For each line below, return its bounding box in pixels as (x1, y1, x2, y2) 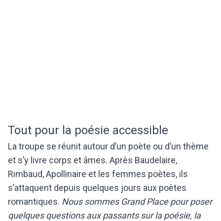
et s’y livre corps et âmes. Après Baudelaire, (8, 154, 177, 165)
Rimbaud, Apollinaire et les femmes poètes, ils (8, 168, 188, 179)
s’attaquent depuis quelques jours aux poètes (8, 182, 186, 193)
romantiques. (8, 196, 62, 207)
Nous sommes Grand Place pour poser (62, 196, 212, 207)
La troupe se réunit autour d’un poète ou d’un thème (8, 141, 209, 151)
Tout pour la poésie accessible (8, 123, 168, 137)
